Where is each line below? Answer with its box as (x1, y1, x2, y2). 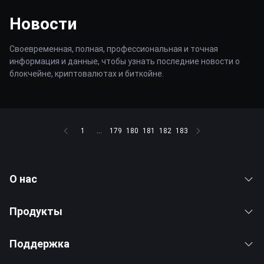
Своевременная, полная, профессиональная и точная (9, 44, 218, 54)
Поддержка (9, 237, 70, 250)
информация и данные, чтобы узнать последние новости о (9, 56, 240, 67)
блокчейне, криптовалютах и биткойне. (9, 68, 164, 79)
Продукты (9, 204, 62, 218)
